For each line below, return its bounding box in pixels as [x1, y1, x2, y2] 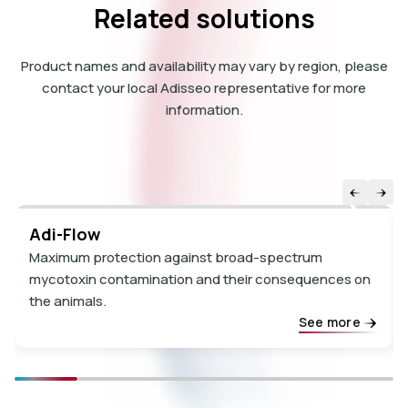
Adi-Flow [29, 223, 100, 246]
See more [298, 313, 361, 331]
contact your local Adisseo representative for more [42, 77, 366, 97]
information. [165, 99, 243, 119]
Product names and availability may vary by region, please [20, 56, 388, 76]
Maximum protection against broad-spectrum [29, 248, 322, 268]
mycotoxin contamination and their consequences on [29, 270, 371, 290]
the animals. [29, 291, 107, 311]
